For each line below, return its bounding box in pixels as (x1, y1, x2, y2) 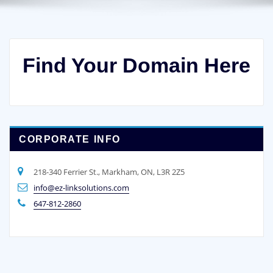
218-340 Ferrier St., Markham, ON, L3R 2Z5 (34, 166, 185, 177)
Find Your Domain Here (23, 53, 250, 77)
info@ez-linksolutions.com (34, 182, 129, 193)
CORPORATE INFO (19, 134, 121, 145)
